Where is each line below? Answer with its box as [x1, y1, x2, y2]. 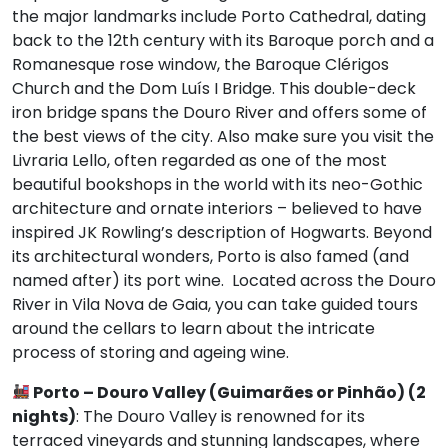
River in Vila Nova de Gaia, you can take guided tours [12, 292, 418, 316]
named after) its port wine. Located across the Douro [12, 268, 436, 292]
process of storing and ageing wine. [12, 340, 289, 364]
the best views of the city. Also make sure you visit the [12, 124, 434, 148]
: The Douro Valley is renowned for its [76, 404, 365, 428]
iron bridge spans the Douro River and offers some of [12, 100, 427, 124]
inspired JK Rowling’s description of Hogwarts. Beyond [12, 220, 432, 244]
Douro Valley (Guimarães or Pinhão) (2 [97, 380, 427, 404]
